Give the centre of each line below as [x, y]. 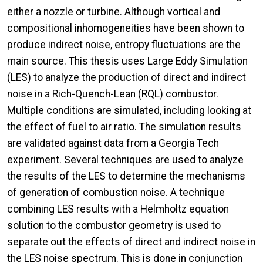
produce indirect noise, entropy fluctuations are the [124, 44]
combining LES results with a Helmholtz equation [118, 209]
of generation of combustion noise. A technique [116, 192]
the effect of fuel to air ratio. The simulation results [124, 127]
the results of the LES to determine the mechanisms [126, 176]
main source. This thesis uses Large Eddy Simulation [127, 61]
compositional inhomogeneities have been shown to [126, 28]
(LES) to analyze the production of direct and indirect [127, 77]
